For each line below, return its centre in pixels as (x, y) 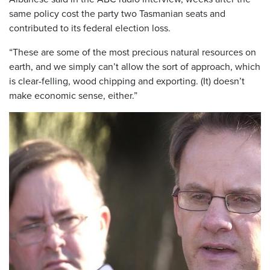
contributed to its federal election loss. (90, 27)
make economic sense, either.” (73, 95)
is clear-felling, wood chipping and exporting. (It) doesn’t (127, 80)
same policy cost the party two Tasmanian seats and (117, 13)
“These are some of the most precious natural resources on (133, 52)
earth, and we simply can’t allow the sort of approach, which (135, 66)
